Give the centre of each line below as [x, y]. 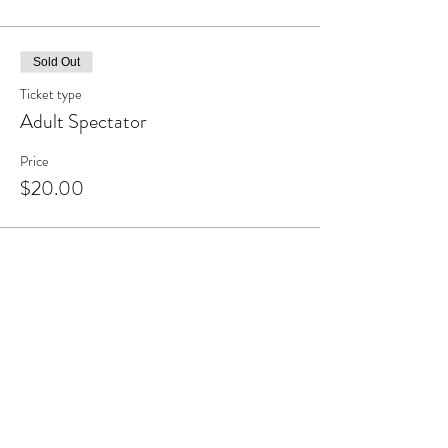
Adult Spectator [83, 121]
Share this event [82, 328]
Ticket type [51, 94]
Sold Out [56, 62]
